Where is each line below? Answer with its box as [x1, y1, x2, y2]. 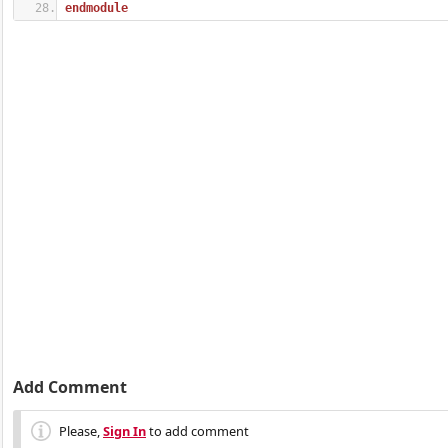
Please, [59, 422, 103, 440]
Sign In [103, 422, 146, 440]
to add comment [146, 422, 249, 440]
